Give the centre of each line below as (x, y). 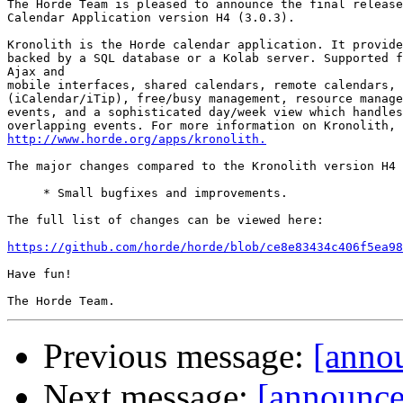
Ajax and (36, 72)
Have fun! (40, 274)
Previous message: (178, 356)
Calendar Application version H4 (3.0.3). (151, 18)
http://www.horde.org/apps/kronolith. (137, 139)
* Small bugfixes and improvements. (148, 193)
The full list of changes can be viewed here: (166, 220)
